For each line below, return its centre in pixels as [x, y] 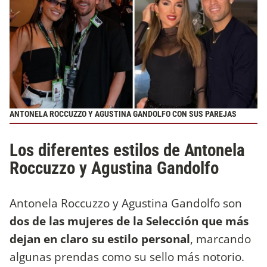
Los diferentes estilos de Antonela [127, 150]
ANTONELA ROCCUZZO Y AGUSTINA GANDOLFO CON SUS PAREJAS [123, 114]
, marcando [221, 238]
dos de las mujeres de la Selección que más [129, 221]
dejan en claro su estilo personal [100, 238]
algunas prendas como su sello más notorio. [127, 256]
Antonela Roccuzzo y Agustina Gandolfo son [126, 203]
